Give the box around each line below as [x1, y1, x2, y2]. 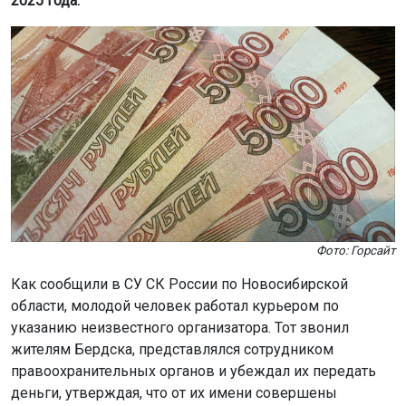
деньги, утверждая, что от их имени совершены [11, 384, 337, 401]
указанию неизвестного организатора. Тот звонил [11, 319, 349, 336]
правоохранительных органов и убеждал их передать [11, 362, 376, 380]
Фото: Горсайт [316, 244, 395, 257]
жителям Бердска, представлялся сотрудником [11, 341, 333, 358]
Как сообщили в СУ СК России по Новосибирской [11, 275, 348, 293]
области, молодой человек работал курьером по [11, 297, 339, 314]
